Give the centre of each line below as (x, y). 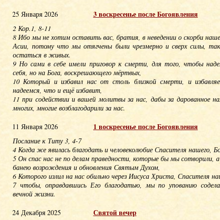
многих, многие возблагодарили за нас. (69, 108)
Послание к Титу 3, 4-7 (47, 141)
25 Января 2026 (35, 14)
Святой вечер (115, 212)
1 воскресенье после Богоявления (145, 126)
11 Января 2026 (35, 126)
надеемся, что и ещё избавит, (58, 90)
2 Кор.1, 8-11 (32, 28)
